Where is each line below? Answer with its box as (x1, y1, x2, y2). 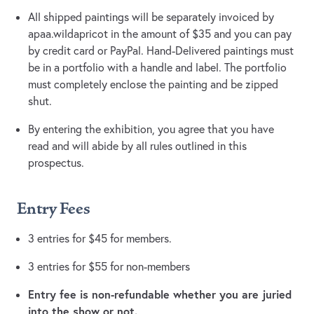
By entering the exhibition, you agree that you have (28, 122, 274, 137)
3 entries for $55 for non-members (28, 259, 190, 274)
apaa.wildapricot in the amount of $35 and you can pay (28, 27, 292, 41)
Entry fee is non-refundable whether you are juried (28, 287, 292, 302)
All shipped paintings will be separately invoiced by (28, 10, 274, 25)
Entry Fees (17, 199, 90, 219)
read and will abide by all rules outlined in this (28, 139, 247, 153)
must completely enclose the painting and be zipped (28, 77, 278, 92)
